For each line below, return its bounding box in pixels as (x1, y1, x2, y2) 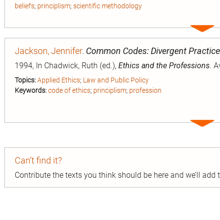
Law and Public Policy (83, 76, 149, 84)
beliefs (15, 2, 34, 10)
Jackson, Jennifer (15, 45, 82, 56)
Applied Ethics (37, 76, 80, 84)
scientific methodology (73, 2, 142, 10)
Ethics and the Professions (118, 60, 210, 70)
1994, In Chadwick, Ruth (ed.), (15, 60, 118, 70)
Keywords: (15, 86, 47, 94)
